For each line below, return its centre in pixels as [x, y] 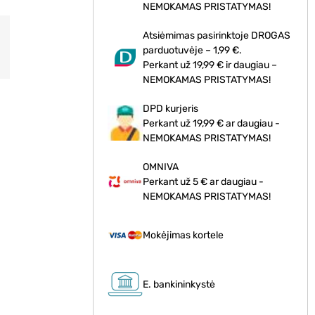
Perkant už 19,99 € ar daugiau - [212, 123]
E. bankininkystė [179, 285]
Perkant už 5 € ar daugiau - [204, 181]
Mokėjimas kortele [184, 236]
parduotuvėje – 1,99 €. [193, 50]
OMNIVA [161, 167]
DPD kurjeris [171, 108]
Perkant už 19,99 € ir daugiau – [210, 65]
